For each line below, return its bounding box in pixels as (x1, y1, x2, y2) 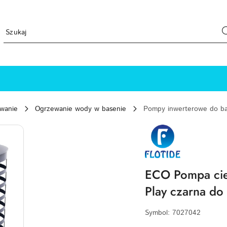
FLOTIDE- (144, 123, 176, 133)
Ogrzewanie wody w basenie (35, 104, 126, 114)
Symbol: (145, 207, 172, 218)
